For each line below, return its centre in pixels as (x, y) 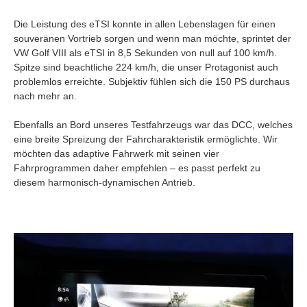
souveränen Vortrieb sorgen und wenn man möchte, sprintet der (152, 38)
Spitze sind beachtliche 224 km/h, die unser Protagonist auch (146, 67)
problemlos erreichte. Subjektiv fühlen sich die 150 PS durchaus (152, 81)
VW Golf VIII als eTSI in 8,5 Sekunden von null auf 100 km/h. (145, 52)
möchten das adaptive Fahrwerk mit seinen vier (116, 153)
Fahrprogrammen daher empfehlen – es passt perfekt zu (137, 168)
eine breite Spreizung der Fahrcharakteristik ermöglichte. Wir (146, 139)
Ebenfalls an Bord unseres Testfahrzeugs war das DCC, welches (153, 124)
